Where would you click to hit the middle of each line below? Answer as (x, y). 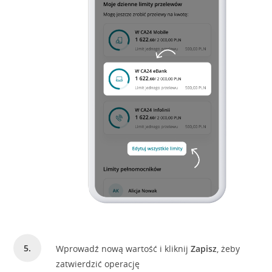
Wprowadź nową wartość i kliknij (124, 249)
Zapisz (204, 249)
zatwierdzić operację (98, 264)
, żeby (229, 249)
